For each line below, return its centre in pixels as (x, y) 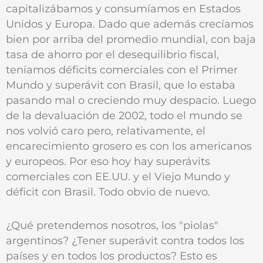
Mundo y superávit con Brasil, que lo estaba (121, 85)
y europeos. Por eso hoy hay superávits (108, 161)
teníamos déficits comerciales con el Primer (122, 70)
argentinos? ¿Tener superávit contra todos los (125, 241)
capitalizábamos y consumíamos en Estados (123, 9)
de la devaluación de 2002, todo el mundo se (124, 116)
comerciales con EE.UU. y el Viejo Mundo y (118, 177)
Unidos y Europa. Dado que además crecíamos (130, 24)
